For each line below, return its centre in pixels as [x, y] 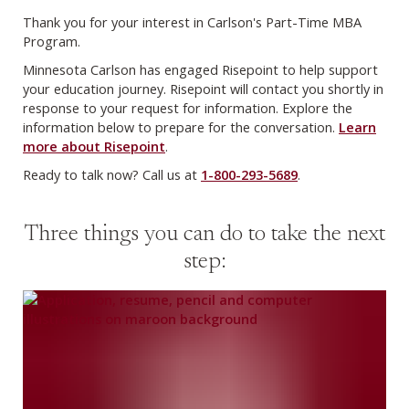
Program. [52, 42]
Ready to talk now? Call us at [112, 175]
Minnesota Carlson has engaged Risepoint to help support [200, 70]
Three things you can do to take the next [204, 236]
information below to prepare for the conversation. [181, 127]
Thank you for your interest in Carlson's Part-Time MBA [192, 22]
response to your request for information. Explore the [188, 108]
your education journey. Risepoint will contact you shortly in [203, 89]
